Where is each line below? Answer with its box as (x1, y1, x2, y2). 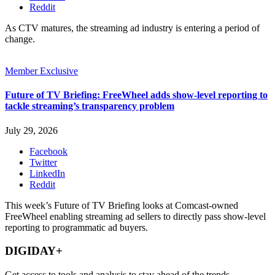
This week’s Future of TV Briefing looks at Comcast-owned (5, 199, 238, 211)
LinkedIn (29, 168, 65, 179)
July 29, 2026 (5, 125, 58, 136)
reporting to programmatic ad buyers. (5, 222, 148, 233)
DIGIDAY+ (5, 244, 63, 258)
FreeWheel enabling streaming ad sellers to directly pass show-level (5, 211, 266, 222)
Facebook (29, 145, 68, 157)
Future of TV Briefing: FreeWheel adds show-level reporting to (5, 90, 268, 101)
